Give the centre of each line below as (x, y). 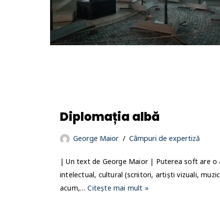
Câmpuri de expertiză (165, 138)
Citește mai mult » (118, 188)
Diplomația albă (110, 116)
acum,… (74, 188)
